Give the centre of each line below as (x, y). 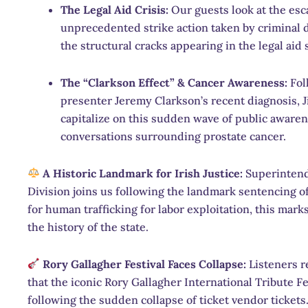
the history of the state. (88, 227)
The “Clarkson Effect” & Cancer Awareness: (174, 82)
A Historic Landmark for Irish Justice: (143, 173)
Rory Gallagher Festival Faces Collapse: (145, 264)
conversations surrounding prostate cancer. (173, 136)
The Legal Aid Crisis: (114, 9)
